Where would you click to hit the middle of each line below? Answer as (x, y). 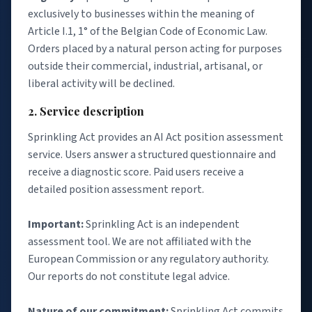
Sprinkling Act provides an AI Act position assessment (156, 137)
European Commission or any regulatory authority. (148, 259)
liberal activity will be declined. (101, 84)
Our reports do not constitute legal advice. (129, 276)
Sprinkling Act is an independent (162, 224)
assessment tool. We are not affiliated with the (140, 241)
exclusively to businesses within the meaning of (141, 14)
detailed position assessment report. (116, 189)
